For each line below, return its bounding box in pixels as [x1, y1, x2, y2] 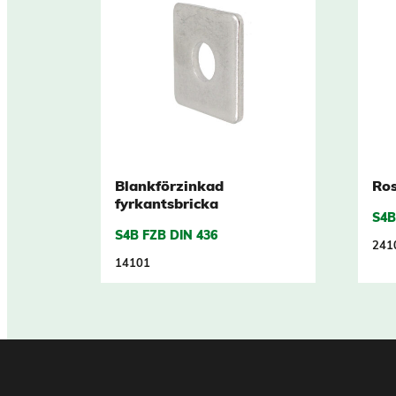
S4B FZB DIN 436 [115, 230, 217, 244]
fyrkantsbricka [115, 198, 218, 213]
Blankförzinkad [115, 180, 224, 195]
